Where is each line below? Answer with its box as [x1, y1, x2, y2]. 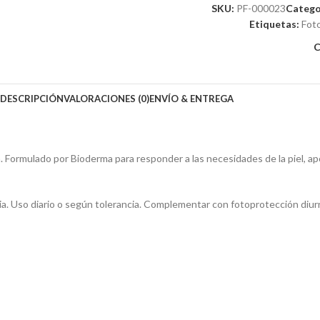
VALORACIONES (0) [63, 93, 149, 104]
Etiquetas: [249, 18, 299, 30]
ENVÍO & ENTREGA [149, 93, 234, 104]
